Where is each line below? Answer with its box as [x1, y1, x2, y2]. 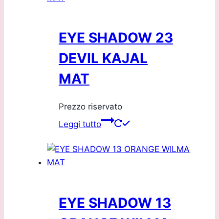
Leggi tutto [59, 119, 101, 130]
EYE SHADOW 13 [59, 194, 171, 211]
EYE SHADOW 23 [59, 29, 173, 46]
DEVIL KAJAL [59, 50, 148, 67]
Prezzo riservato [59, 102, 122, 112]
